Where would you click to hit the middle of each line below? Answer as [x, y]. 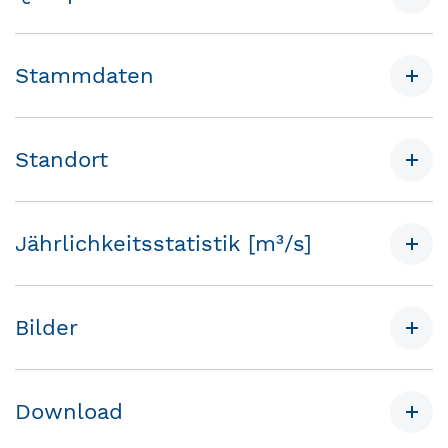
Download [69, 411]
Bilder [46, 327]
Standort [61, 159]
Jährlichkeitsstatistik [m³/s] [163, 243]
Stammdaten [84, 75]
